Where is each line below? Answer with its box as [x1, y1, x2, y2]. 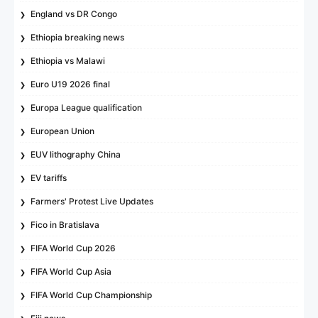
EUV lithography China [31, 148, 121, 160]
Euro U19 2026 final [31, 78, 111, 89]
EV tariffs [31, 172, 67, 183]
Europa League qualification [31, 102, 143, 113]
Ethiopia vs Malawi [31, 55, 106, 66]
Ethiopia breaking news [31, 31, 125, 43]
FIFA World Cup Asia [31, 265, 112, 277]
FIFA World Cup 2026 [31, 242, 116, 253]
